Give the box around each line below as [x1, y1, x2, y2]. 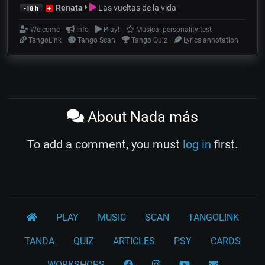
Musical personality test [134, 25, 212, 34]
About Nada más [83, 108, 198, 125]
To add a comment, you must [27, 137, 183, 151]
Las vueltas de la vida [96, 2, 177, 12]
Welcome [28, 25, 60, 34]
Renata [55, 2, 83, 12]
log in [183, 137, 211, 151]
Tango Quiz [130, 35, 168, 44]
